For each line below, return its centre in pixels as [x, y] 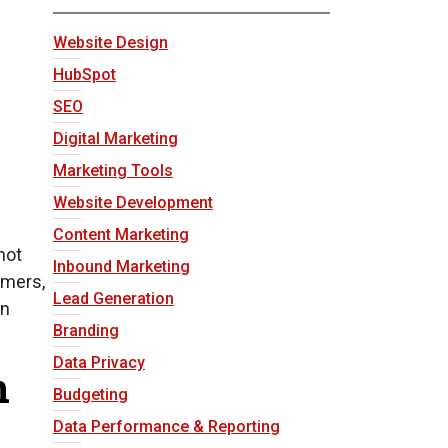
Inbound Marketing [121, 266]
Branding [86, 330]
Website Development [133, 202]
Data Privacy [99, 362]
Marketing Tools [113, 170]
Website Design [110, 42]
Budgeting [90, 394]
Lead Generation [113, 298]
